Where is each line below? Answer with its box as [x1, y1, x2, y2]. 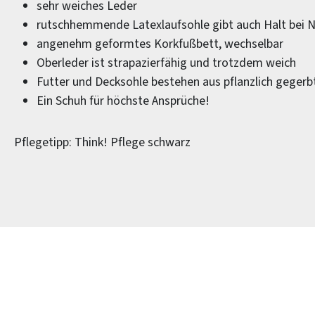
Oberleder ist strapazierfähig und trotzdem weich [37, 54, 296, 72]
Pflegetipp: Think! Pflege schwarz [14, 134, 191, 151]
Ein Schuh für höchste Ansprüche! [37, 92, 210, 110]
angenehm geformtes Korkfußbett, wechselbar [37, 35, 283, 53]
